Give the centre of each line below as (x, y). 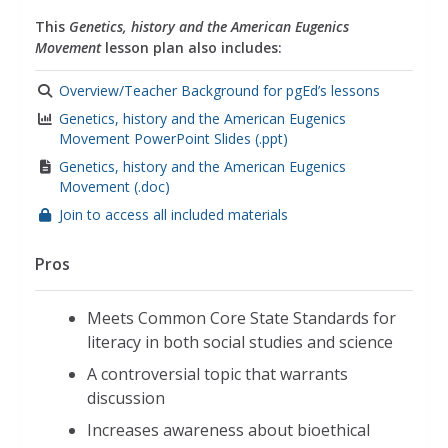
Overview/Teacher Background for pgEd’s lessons (219, 91)
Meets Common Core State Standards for (241, 318)
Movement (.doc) (114, 187)
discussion (126, 398)
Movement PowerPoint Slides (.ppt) (173, 139)
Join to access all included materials (173, 215)
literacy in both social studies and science (240, 342)
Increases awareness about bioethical (228, 430)
